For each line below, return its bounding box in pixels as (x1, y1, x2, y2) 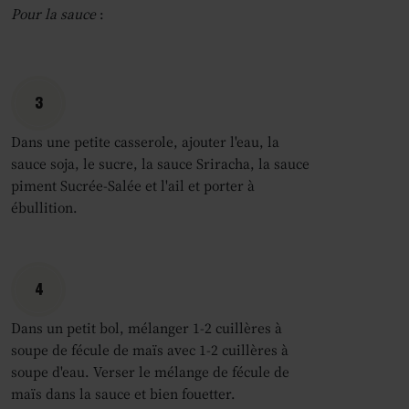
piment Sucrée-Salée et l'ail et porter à (11, 175, 255, 195)
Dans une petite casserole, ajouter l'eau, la (11, 131, 279, 152)
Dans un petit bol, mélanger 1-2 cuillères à (11, 318, 282, 338)
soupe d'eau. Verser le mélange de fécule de (11, 362, 289, 382)
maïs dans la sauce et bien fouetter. (11, 383, 236, 404)
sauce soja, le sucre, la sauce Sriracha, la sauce (11, 153, 309, 173)
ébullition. (11, 197, 78, 217)
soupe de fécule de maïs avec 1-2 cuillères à (11, 340, 288, 360)
